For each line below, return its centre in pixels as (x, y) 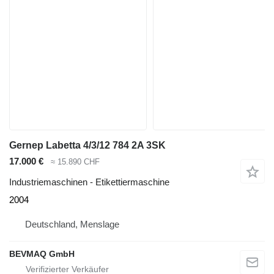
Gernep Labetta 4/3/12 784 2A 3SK (87, 145)
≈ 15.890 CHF (75, 161)
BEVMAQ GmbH (42, 254)
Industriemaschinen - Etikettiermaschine (89, 182)
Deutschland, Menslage (72, 224)
